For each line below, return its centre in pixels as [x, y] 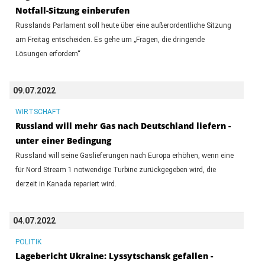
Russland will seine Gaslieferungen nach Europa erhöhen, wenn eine [124, 155]
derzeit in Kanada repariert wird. [66, 184]
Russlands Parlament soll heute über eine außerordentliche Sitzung [123, 25]
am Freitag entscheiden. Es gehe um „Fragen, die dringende [110, 39]
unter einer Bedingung [63, 140]
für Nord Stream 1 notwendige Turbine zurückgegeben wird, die [115, 169]
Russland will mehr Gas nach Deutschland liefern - [123, 125]
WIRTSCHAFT [38, 112]
